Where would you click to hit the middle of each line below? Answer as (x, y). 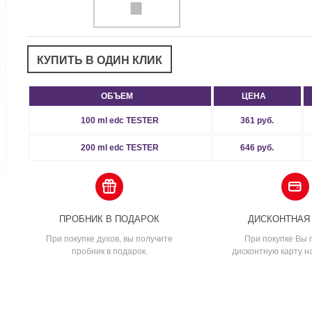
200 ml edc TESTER (120, 147)
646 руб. (257, 147)
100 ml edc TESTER (120, 120)
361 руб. (257, 120)
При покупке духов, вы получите (110, 239)
